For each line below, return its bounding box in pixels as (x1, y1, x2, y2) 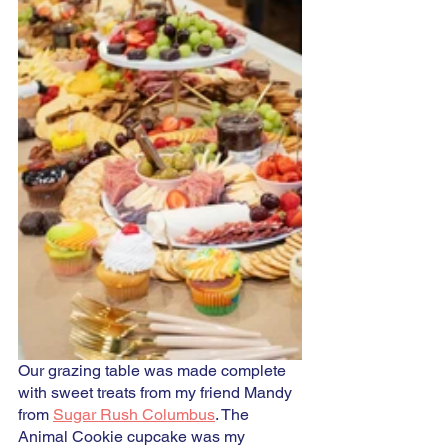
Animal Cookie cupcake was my (18, 426, 249, 446)
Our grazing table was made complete (18, 360, 290, 380)
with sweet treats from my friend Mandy (18, 382, 296, 402)
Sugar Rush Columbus (53, 404, 215, 424)
